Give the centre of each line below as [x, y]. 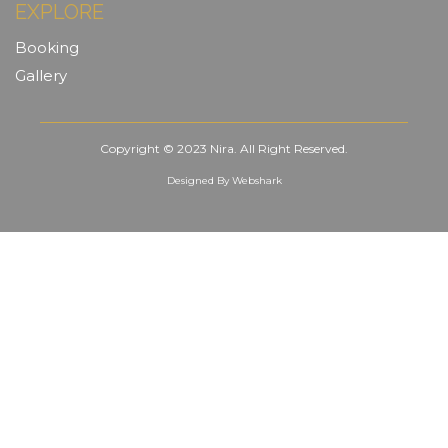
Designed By [199, 181]
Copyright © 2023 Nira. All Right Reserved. [224, 149]
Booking [47, 48]
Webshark [256, 181]
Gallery [41, 76]
